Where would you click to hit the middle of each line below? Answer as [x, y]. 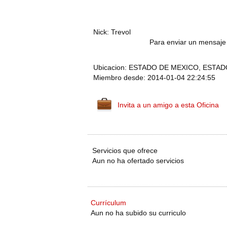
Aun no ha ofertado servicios [138, 161]
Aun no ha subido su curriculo [138, 213]
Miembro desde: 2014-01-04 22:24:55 [154, 78]
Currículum [108, 203]
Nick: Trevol [112, 32]
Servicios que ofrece [125, 150]
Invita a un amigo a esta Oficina [168, 105]
